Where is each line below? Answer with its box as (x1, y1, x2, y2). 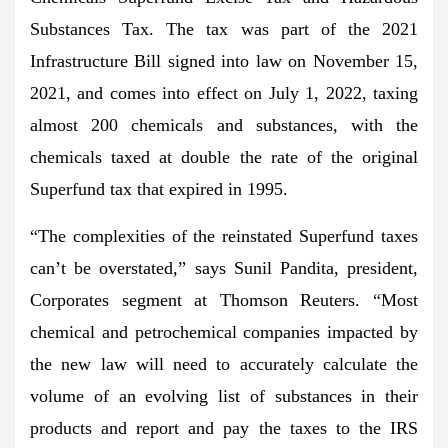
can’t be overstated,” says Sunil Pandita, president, (30, 257, 418, 278)
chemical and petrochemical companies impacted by (30, 321, 418, 342)
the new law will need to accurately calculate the (30, 353, 418, 374)
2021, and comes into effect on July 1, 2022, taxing (30, 82, 418, 103)
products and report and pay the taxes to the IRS (30, 417, 418, 438)
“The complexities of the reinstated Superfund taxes (30, 225, 418, 246)
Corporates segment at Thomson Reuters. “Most (30, 289, 418, 310)
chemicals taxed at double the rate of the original (30, 146, 418, 167)
